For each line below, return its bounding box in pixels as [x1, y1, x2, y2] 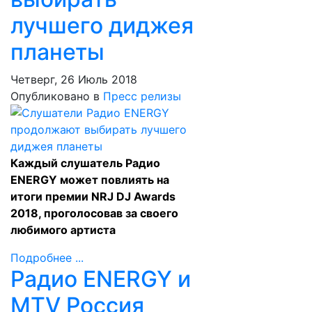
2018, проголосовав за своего [10, 206, 178, 220]
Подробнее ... [10, 251, 84, 265]
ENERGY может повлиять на [10, 173, 169, 187]
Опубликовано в [10, 89, 100, 103]
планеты [10, 38, 104, 65]
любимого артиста [10, 223, 116, 237]
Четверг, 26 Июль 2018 [10, 72, 137, 86]
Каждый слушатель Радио [10, 156, 160, 170]
